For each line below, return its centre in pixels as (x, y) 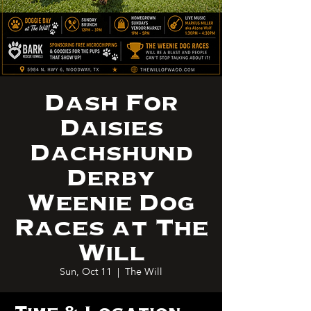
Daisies (111, 127)
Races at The (111, 227)
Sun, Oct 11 (86, 272)
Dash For (111, 102)
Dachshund (111, 152)
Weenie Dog (111, 202)
